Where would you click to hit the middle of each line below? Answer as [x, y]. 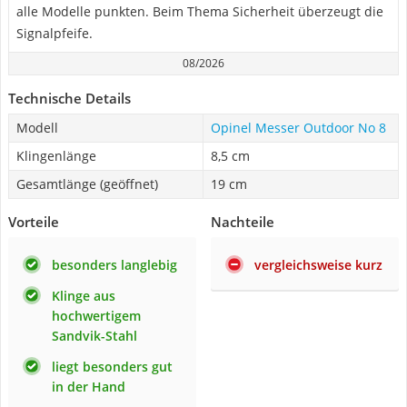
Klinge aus [84, 296]
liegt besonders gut [112, 367]
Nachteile [243, 222]
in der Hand [89, 387]
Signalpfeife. [55, 33]
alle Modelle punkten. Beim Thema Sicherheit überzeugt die [200, 11]
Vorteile [34, 222]
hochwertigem [96, 316]
